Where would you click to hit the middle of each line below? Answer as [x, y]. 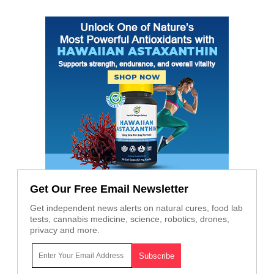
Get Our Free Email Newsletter [109, 189]
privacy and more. [65, 230]
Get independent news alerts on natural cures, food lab [136, 208]
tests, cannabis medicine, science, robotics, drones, [130, 219]
